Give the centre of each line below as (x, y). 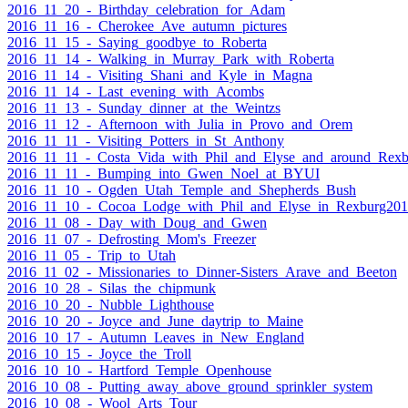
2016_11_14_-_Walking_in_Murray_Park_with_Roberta (171, 59)
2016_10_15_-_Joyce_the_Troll (99, 354)
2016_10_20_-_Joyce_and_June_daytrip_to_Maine (155, 321)
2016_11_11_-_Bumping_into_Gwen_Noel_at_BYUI (163, 174)
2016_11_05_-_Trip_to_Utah (92, 256)
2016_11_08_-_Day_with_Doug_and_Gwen (137, 223)
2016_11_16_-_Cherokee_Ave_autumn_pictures (147, 26)
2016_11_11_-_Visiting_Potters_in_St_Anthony (146, 141)
